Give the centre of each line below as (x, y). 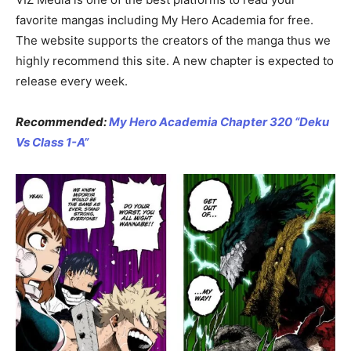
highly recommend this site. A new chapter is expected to (175, 61)
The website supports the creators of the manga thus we (173, 41)
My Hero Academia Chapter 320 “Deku (219, 122)
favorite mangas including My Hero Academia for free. (165, 20)
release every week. (72, 81)
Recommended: (62, 122)
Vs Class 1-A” (52, 143)
